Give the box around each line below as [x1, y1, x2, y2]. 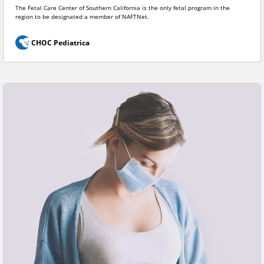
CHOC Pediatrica [31, 38, 90, 48]
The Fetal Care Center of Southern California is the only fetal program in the [15, 4, 230, 12]
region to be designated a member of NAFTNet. [15, 13, 149, 21]
